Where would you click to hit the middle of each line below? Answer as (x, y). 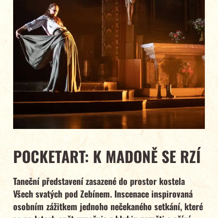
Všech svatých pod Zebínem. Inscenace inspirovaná (103, 194)
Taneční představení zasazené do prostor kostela (99, 181)
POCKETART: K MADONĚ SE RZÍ (107, 156)
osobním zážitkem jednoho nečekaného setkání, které (108, 207)
